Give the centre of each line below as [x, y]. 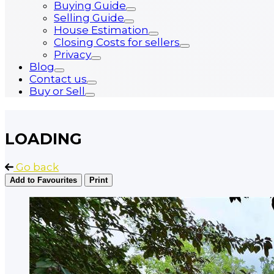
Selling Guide [89, 18]
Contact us [58, 79]
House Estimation [101, 30]
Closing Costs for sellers [117, 42]
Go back [37, 167]
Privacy [72, 54]
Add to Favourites [43, 180]
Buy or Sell [57, 91]
